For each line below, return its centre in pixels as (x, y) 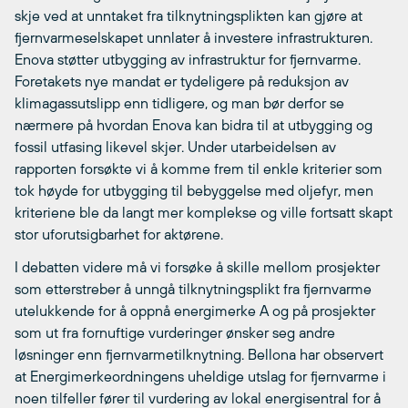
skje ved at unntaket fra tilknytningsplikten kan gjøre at (189, 15)
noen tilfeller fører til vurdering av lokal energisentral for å (198, 398)
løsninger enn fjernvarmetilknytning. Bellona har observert (199, 354)
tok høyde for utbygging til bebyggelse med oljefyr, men (194, 190)
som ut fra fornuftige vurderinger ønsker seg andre (175, 332)
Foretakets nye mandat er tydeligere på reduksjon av (182, 81)
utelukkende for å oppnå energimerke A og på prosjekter (195, 311)
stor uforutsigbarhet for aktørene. (119, 234)
